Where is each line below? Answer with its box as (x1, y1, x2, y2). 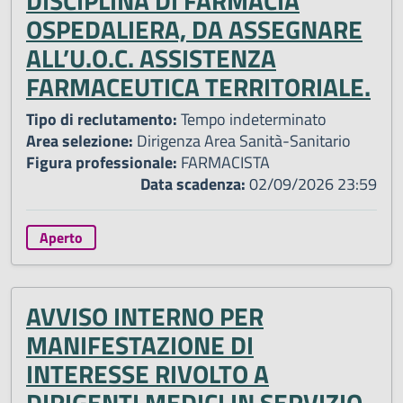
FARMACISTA (177, 149, 270, 175)
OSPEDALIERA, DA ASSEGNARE (26, 9, 363, 49)
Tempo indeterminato (177, 106, 327, 131)
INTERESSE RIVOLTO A (26, 354, 269, 394)
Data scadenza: (140, 171, 246, 196)
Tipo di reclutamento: (26, 106, 177, 131)
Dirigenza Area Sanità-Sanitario (133, 128, 351, 153)
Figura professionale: (26, 149, 177, 175)
